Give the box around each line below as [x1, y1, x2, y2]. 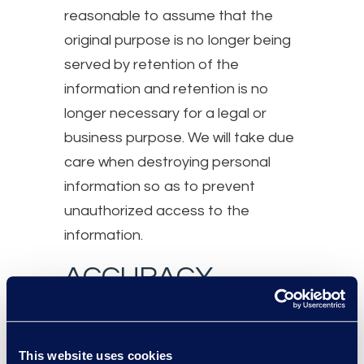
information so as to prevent [64, 178, 255, 194]
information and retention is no [64, 80, 269, 97]
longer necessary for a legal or [64, 105, 266, 121]
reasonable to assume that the [64, 7, 273, 24]
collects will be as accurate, [64, 327, 246, 344]
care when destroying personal [64, 154, 271, 170]
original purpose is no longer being [64, 32, 291, 48]
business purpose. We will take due [64, 129, 294, 145]
